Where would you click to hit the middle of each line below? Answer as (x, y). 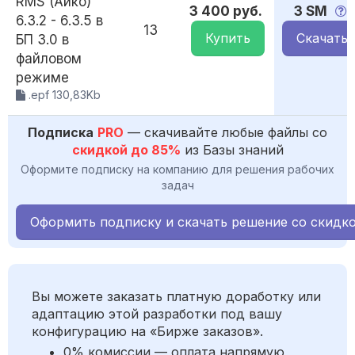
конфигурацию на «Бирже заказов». (147, 332)
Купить (228, 38)
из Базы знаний (232, 150)
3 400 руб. (226, 11)
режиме (42, 78)
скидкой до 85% (126, 150)
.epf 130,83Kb (63, 95)
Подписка (61, 133)
